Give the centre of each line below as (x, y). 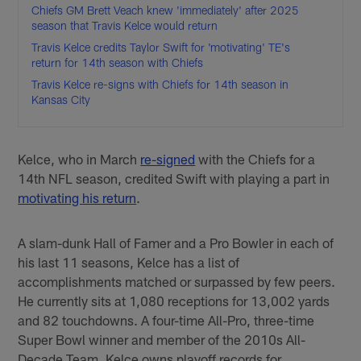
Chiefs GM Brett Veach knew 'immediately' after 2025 (166, 10)
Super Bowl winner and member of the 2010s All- (162, 339)
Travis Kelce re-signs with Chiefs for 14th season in (160, 85)
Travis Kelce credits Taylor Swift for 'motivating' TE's (161, 48)
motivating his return (77, 197)
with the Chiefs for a (255, 158)
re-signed (168, 158)
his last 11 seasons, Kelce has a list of (129, 261)
